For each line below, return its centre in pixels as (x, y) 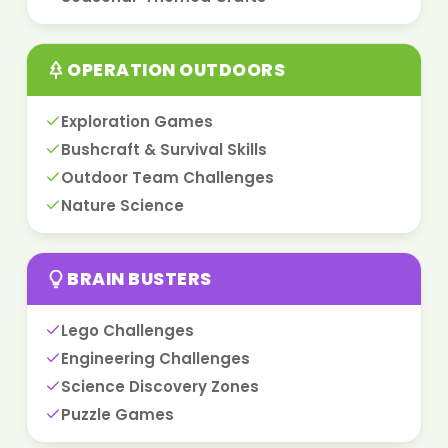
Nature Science (122, 206)
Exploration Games (137, 122)
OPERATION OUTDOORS (176, 70)
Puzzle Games (117, 415)
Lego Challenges (127, 331)
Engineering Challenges (155, 359)
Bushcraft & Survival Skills (164, 150)
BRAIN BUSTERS (139, 279)
